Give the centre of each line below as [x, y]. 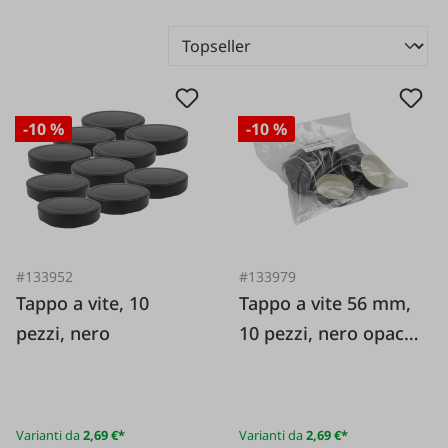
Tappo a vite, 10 [83, 302]
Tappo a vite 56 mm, [325, 302]
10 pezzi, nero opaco [327, 332]
